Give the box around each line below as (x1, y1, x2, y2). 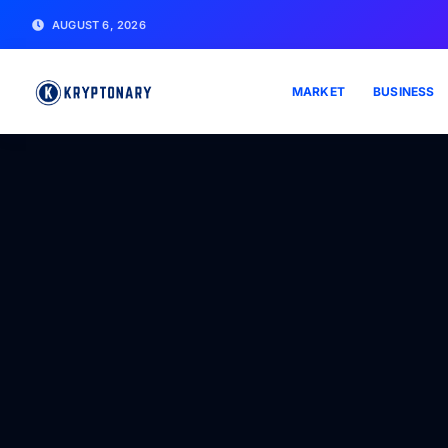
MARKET (291, 83, 345, 99)
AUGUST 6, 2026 (52, 17, 146, 32)
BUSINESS (372, 83, 435, 99)
